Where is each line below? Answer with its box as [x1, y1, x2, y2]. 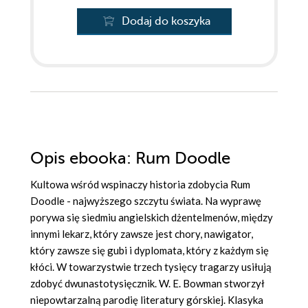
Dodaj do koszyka [121, 15, 210, 28]
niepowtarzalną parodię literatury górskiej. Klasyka [30, 294, 263, 307]
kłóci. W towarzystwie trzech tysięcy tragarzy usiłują [30, 261, 272, 274]
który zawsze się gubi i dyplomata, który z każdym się [30, 244, 269, 257]
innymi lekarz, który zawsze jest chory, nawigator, [30, 228, 253, 241]
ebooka [69, 149, 126, 168]
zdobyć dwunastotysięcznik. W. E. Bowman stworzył [30, 277, 265, 290]
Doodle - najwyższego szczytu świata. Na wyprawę [30, 195, 261, 208]
